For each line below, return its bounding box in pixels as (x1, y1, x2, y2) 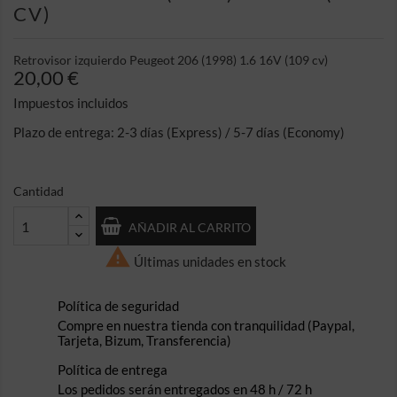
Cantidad (13, 183, 64, 198)
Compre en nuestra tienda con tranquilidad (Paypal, (58, 317, 354, 333)
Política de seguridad (58, 298, 179, 314)
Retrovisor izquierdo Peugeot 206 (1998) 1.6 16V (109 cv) (13, 52, 328, 67)
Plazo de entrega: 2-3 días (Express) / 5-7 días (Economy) (13, 124, 345, 140)
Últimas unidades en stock (131, 253, 286, 269)
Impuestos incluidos (13, 95, 128, 111)
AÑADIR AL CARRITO (128, 219, 251, 235)
